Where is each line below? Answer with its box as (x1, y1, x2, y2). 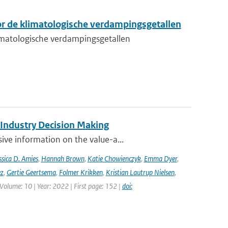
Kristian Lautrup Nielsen (105, 167, 175, 177)
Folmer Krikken (59, 167, 103, 177)
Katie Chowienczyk (87, 154, 141, 163)
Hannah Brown (41, 154, 84, 163)
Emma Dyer (144, 154, 177, 163)
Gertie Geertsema (6, 167, 56, 177)
